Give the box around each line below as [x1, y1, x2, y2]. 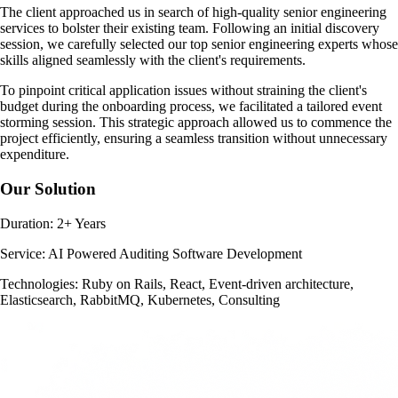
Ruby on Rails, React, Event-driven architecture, [78, 275, 354, 291]
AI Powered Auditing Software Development [45, 245, 302, 261]
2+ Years [57, 215, 106, 231]
